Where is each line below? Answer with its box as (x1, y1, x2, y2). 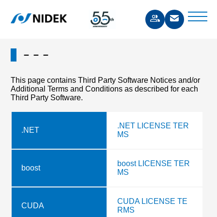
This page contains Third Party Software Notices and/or (11, 76, 201, 84)
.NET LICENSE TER (117, 122, 189, 130)
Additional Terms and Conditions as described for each (11, 85, 199, 93)
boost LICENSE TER (117, 159, 190, 168)
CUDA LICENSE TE (117, 197, 188, 205)
